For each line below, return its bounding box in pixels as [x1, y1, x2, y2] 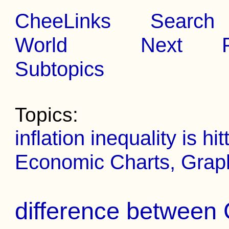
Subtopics [15, 57, 105, 81]
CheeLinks [15, 9, 111, 33]
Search [150, 9, 215, 33]
